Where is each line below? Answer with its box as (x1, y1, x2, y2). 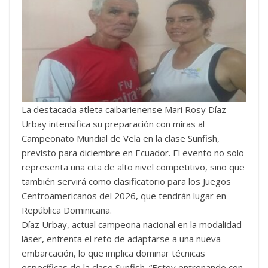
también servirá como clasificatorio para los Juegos (22, 175, 231, 187)
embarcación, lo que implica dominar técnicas (22, 247, 205, 259)
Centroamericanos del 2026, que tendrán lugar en (22, 190, 226, 202)
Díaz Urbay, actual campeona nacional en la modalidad (22, 218, 242, 230)
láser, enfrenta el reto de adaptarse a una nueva (22, 233, 221, 245)
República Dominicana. (22, 204, 112, 216)
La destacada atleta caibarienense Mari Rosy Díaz (22, 103, 226, 115)
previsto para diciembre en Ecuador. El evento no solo (22, 147, 244, 159)
